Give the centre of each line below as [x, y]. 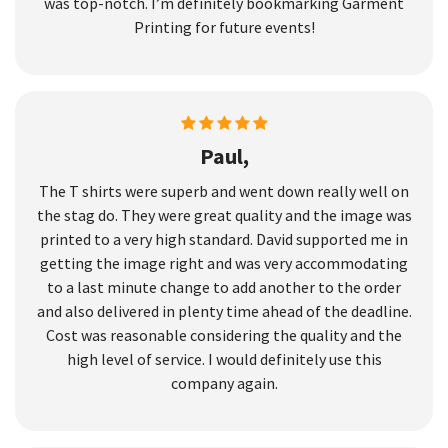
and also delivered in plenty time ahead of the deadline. [224, 310]
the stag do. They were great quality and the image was [224, 214]
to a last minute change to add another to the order [224, 286]
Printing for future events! [224, 26]
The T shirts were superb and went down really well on [224, 190]
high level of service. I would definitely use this [224, 358]
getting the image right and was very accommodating [224, 262]
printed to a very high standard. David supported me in [224, 238]
